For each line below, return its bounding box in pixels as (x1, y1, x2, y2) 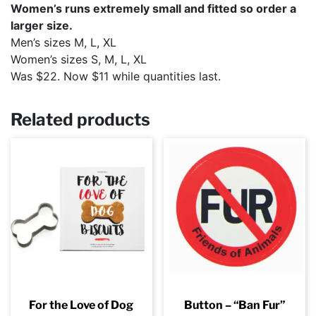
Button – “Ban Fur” (183, 298, 286, 312)
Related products (11, 109, 150, 130)
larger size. (11, 18, 73, 32)
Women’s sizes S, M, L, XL (11, 51, 147, 66)
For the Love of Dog (29, 298, 134, 312)
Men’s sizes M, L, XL (11, 35, 116, 49)
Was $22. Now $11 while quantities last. (11, 68, 221, 83)
